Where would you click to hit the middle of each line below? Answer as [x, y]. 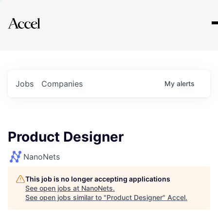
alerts [186, 83]
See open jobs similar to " [66, 197]
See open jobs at [53, 188]
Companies [62, 84]
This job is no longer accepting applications [98, 179]
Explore [38, 17]
